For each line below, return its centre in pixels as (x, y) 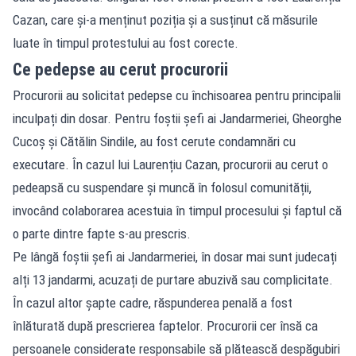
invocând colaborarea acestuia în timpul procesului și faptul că (177, 210)
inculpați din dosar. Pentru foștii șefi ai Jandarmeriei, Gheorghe (177, 118)
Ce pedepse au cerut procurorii (120, 69)
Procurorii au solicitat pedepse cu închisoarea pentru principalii (177, 95)
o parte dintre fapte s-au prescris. (102, 233)
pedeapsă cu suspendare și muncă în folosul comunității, (162, 187)
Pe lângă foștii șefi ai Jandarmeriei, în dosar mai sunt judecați (175, 256)
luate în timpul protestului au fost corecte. (126, 43)
